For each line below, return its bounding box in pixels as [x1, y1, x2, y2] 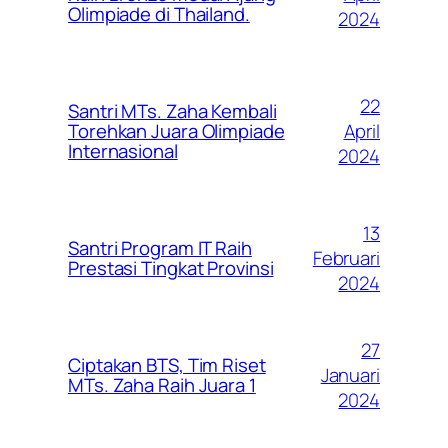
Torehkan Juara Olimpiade [68, 118, 285, 145]
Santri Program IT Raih [68, 235, 252, 262]
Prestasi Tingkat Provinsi [68, 255, 274, 282]
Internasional [68, 138, 178, 165]
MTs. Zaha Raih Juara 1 [68, 372, 256, 399]
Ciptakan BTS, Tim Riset [68, 352, 266, 379]
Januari [320, 361, 380, 388]
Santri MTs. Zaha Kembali [68, 98, 277, 125]
